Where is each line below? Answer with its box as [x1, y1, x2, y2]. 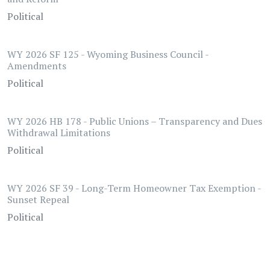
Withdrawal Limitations [7, 126, 110, 139]
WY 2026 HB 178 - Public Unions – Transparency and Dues [7, 115, 262, 128]
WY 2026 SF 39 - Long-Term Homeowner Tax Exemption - [7, 181, 261, 195]
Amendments [7, 59, 66, 72]
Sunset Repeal [7, 193, 69, 206]
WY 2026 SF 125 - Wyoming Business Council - [7, 48, 209, 61]
